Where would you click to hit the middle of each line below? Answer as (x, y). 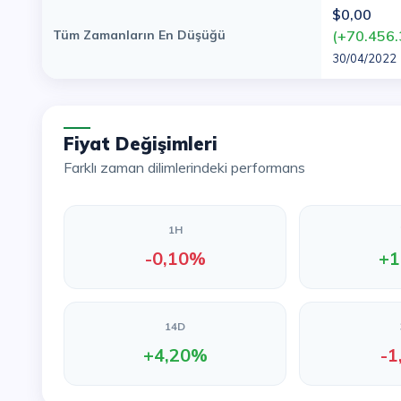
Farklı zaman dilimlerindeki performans (188, 167)
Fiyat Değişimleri (146, 144)
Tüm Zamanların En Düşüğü (139, 35)
